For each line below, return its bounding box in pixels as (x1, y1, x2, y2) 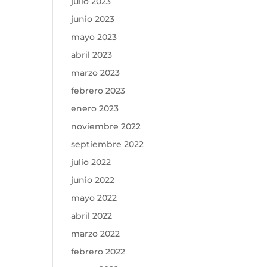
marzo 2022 (71, 228, 120, 239)
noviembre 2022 (71, 121, 141, 132)
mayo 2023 (71, 32, 117, 42)
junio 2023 (71, 14, 115, 24)
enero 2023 (71, 103, 119, 114)
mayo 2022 (71, 193, 117, 203)
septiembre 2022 (71, 139, 144, 150)
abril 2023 (71, 49, 113, 60)
